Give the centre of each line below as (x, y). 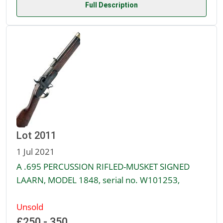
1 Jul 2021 (36, 152)
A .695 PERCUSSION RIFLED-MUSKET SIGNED (103, 167)
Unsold (30, 207)
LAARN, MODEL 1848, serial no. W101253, (98, 180)
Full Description (111, 5)
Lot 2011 (36, 136)
